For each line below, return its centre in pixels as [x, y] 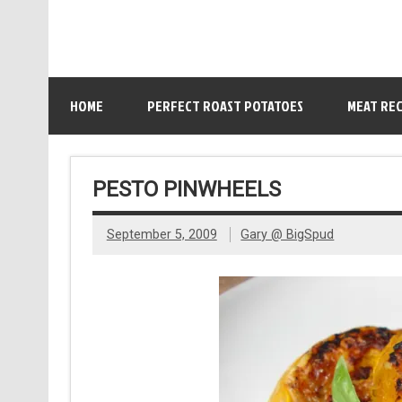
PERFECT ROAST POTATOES [225, 106]
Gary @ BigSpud [288, 235]
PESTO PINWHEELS [186, 189]
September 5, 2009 [162, 235]
